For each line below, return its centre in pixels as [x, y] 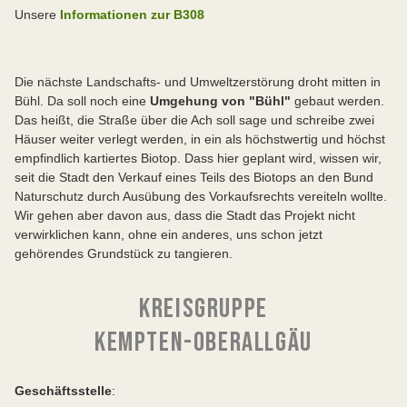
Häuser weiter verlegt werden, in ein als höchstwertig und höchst [200, 139]
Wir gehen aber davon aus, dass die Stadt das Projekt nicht [185, 216]
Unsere [37, 15]
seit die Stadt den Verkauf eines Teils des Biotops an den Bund [194, 178]
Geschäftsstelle [63, 391]
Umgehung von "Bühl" [220, 101]
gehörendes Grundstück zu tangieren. [124, 254]
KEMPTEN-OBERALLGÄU [203, 343]
